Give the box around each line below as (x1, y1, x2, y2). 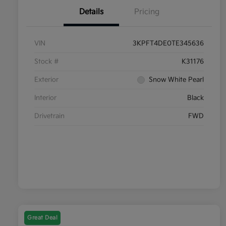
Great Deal (27, 214, 58, 221)
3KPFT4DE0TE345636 (133, 39, 204, 48)
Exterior (34, 76, 59, 84)
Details (79, 7, 103, 17)
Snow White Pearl (149, 76, 204, 84)
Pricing (134, 7, 159, 17)
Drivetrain (34, 112, 65, 121)
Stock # (34, 58, 59, 66)
